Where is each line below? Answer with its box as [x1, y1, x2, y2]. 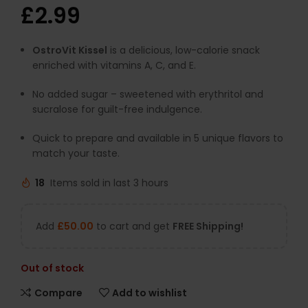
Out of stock [21, 261, 84, 276]
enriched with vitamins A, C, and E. [32, 58, 196, 73]
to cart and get [93, 219, 173, 234]
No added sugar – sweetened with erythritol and [32, 87, 263, 102]
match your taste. [32, 146, 120, 161]
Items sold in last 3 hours [50, 176, 168, 190]
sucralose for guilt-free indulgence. [32, 102, 202, 117]
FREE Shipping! [173, 219, 243, 234]
